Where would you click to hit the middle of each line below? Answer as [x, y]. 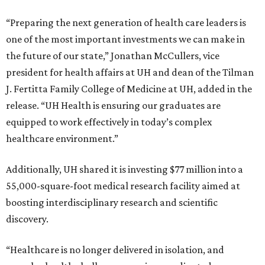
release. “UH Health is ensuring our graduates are [113, 106]
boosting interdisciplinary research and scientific [112, 203]
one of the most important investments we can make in [125, 39]
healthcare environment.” [62, 139]
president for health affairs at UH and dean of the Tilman [130, 72]
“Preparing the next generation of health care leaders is [126, 23]
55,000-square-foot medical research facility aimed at [123, 186]
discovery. [27, 219]
